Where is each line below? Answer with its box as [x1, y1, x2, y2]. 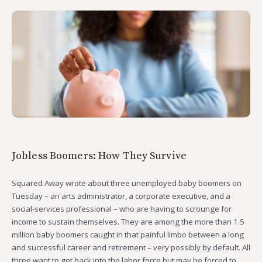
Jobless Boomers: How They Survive [12, 149, 187, 163]
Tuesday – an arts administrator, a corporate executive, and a [12, 190, 230, 201]
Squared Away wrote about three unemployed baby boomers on [12, 177, 242, 188]
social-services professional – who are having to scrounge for [12, 203, 232, 214]
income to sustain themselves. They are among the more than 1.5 [12, 216, 244, 227]
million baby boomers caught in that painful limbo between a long [12, 229, 244, 240]
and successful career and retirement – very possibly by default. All [12, 242, 250, 253]
